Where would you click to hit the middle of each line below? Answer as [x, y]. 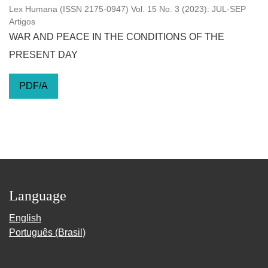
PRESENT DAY [43, 55]
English [25, 218]
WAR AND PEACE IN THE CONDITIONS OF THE [117, 37]
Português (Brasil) [47, 232]
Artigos [22, 22]
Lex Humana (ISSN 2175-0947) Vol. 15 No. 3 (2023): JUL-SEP [127, 9]
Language [38, 196]
